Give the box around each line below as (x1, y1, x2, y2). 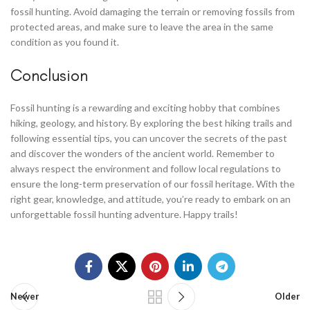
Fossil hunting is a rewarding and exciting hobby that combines (10, 101, 280, 113)
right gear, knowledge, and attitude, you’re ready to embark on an (10, 192, 291, 205)
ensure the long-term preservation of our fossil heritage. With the (10, 177, 295, 190)
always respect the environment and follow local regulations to (10, 162, 281, 174)
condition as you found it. (10, 35, 119, 48)
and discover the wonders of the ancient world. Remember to (10, 147, 275, 159)
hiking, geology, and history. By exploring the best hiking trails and (10, 116, 292, 129)
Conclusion (10, 64, 88, 85)
